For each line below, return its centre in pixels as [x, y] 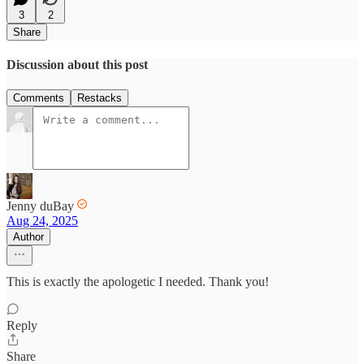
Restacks [100, 98]
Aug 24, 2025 [42, 221]
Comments [39, 98]
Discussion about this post [77, 64]
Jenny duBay [40, 206]
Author [28, 237]
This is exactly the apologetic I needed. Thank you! [138, 282]
